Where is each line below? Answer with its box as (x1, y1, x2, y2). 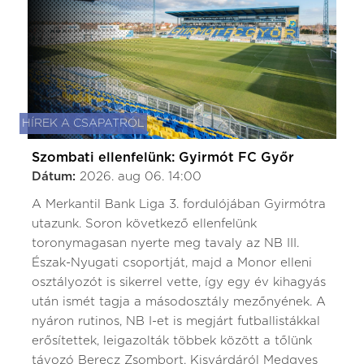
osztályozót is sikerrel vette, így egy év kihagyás (32, 275, 326, 288)
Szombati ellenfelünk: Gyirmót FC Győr (32, 150, 294, 164)
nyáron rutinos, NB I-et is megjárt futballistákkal (32, 314, 320, 327)
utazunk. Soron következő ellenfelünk (32, 217, 257, 230)
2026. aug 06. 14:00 (80, 170, 201, 183)
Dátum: (32, 170, 80, 183)
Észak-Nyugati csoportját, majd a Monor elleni (32, 256, 312, 269)
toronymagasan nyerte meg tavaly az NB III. (32, 236, 299, 249)
